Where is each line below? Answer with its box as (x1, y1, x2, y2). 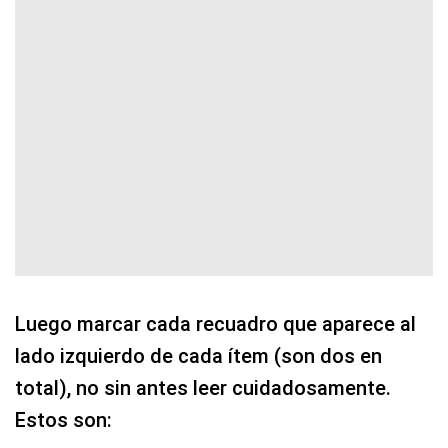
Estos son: (15, 407, 112, 432)
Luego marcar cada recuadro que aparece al (15, 311, 416, 336)
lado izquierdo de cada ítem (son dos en (15, 343, 382, 368)
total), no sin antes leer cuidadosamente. (15, 375, 391, 400)
